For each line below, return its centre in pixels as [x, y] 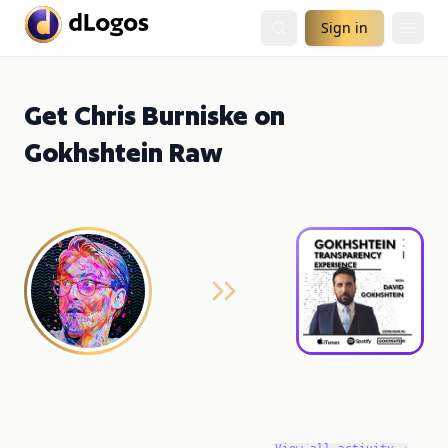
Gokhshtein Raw [123, 152]
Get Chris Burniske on [154, 115]
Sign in [344, 27]
